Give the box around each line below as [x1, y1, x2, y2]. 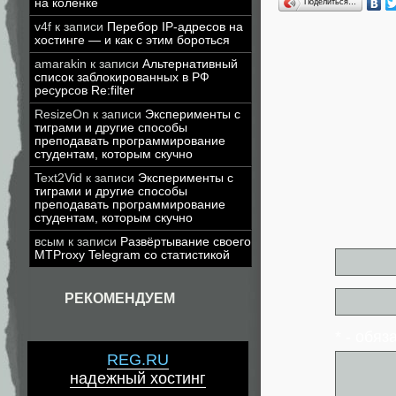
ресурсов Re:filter [34, 84, 134, 97]
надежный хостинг [70, 369, 206, 388]
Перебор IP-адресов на [107, 20, 243, 34]
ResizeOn [34, 108, 89, 121]
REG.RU [107, 351, 169, 369]
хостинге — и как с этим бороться [34, 34, 230, 47]
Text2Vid [34, 171, 82, 185]
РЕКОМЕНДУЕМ [65, 291, 175, 306]
